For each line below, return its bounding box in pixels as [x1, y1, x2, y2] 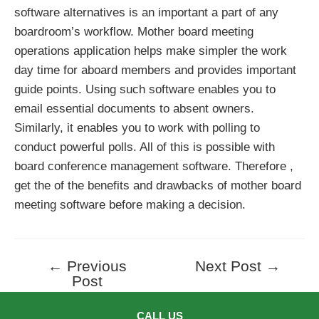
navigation [14, 278, 68, 293]
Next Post [195, 257, 266, 275]
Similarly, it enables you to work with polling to [14, 121, 260, 135]
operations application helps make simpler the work [14, 44, 287, 58]
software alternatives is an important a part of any [14, 6, 278, 20]
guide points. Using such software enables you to [14, 83, 276, 97]
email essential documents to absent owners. [14, 102, 254, 116]
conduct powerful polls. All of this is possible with [14, 140, 275, 155]
